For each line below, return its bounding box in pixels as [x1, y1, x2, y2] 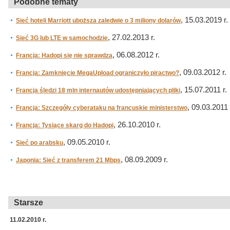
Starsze [14, 198, 43, 207]
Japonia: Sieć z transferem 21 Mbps [16, 157, 121, 164]
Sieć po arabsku [16, 139, 63, 146]
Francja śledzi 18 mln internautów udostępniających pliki [16, 87, 180, 94]
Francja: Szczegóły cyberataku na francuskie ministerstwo [16, 104, 187, 111]
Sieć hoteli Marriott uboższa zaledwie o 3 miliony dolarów [16, 17, 181, 24]
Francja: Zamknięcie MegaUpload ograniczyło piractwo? [16, 69, 179, 76]
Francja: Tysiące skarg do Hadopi [16, 122, 113, 129]
